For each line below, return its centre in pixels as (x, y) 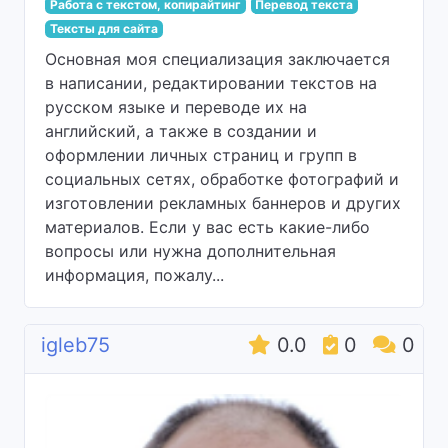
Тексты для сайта (103, 28)
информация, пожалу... (134, 275)
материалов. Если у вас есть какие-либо (207, 227)
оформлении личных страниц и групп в (201, 155)
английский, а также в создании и (181, 131)
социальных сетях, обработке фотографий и (222, 179)
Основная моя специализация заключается (217, 59)
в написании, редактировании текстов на (211, 83)
